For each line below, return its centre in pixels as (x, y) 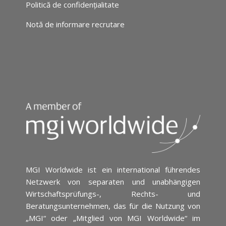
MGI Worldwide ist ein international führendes (113, 170)
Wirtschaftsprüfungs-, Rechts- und (113, 194)
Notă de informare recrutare (75, 24)
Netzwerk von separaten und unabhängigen (113, 182)
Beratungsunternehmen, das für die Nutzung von (113, 206)
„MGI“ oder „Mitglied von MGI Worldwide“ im (113, 218)
